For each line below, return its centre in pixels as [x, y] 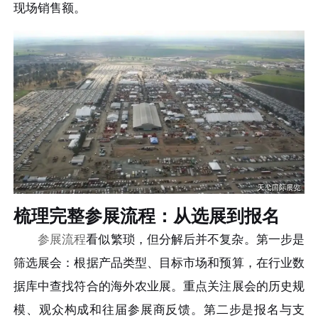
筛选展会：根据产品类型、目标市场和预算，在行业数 [159, 263]
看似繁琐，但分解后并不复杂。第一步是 [195, 240]
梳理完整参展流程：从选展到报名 [147, 216]
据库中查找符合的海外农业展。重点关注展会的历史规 [159, 287]
